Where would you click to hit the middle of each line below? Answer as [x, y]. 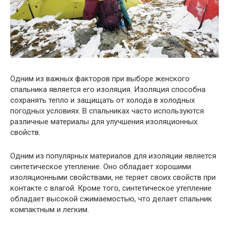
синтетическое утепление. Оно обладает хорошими [101, 166]
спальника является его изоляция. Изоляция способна [108, 89]
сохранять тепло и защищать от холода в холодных [102, 100]
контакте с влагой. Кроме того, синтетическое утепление [111, 188]
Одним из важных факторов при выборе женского [100, 78]
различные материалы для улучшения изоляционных [104, 121]
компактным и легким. [50, 209]
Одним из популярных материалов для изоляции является [113, 156]
